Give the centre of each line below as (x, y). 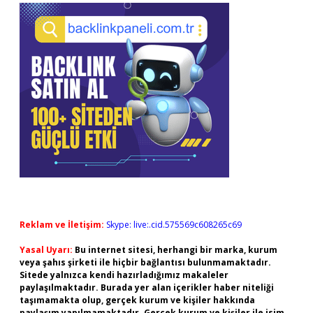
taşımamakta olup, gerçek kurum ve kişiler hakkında (137, 300)
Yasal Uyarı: (46, 250)
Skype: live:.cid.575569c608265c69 (174, 225)
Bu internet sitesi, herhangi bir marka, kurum (176, 250)
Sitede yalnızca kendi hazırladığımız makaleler (124, 275)
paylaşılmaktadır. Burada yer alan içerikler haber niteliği (147, 287)
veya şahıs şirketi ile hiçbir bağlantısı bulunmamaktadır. (145, 262)
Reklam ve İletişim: (62, 225)
